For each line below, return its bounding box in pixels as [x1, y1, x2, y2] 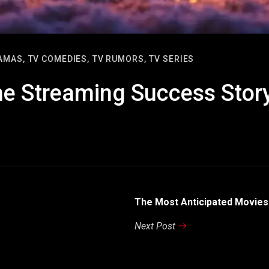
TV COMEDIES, [28, 54, 90, 64]
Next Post [134, 220, 175, 232]
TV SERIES [149, 54, 195, 64]
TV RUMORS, [92, 54, 147, 64]
